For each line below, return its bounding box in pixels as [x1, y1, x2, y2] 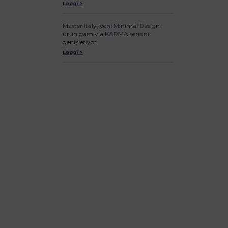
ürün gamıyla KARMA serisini [63, 30, 150, 38]
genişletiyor [63, 38, 97, 46]
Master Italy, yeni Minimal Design [63, 22, 160, 30]
